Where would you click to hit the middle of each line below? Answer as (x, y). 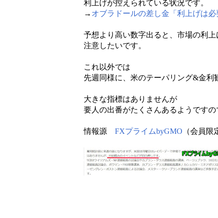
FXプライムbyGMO (149, 131)
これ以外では (107, 67)
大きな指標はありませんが (130, 99)
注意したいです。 (115, 46)
